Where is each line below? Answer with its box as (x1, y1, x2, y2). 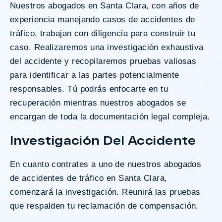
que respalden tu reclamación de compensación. (10, 201, 199, 211)
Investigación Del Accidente (10, 132, 196, 147)
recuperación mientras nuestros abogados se (10, 98, 186, 108)
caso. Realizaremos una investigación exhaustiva (10, 42, 204, 52)
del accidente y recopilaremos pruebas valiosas (10, 56, 197, 66)
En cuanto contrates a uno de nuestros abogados (10, 159, 202, 169)
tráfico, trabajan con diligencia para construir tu (10, 28, 196, 38)
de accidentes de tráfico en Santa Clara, (10, 173, 167, 183)
